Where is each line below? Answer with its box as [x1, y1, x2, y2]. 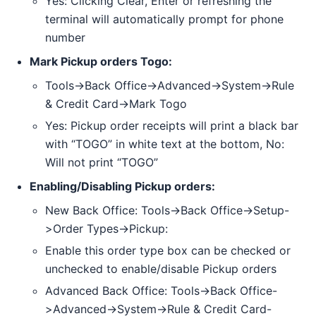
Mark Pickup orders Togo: [30, 54, 172, 69]
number [45, 30, 85, 45]
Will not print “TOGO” [45, 155, 158, 170]
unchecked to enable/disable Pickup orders [45, 262, 276, 276]
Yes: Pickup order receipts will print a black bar [45, 119, 298, 133]
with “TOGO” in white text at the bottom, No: [45, 137, 284, 152]
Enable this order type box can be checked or [45, 243, 291, 258]
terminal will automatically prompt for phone [45, 12, 284, 27]
